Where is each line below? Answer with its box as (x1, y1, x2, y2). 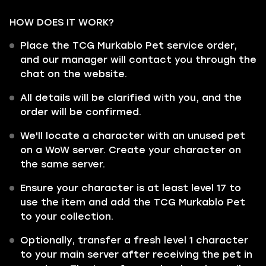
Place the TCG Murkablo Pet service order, (20, 40, 237, 51)
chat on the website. (20, 68, 127, 80)
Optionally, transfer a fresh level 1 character (20, 235, 248, 246)
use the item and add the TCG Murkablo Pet (20, 197, 245, 208)
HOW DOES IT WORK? (9, 17, 114, 28)
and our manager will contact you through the (20, 54, 256, 65)
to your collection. (20, 211, 113, 222)
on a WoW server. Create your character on (20, 144, 241, 156)
